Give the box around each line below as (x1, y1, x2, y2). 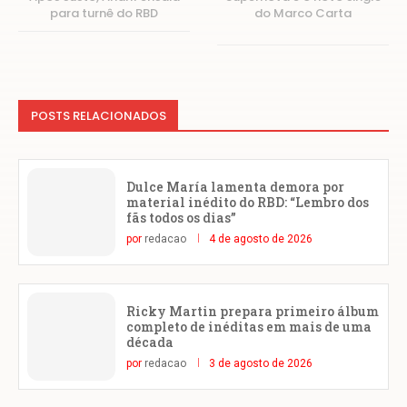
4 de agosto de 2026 (209, 232, 313, 245)
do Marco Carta (254, 5, 352, 23)
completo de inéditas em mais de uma (126, 317, 372, 335)
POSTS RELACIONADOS (31, 107, 166, 125)
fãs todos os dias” (126, 208, 236, 226)
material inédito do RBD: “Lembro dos (126, 193, 369, 211)
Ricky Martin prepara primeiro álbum (126, 302, 379, 320)
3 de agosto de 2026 (209, 356, 313, 370)
